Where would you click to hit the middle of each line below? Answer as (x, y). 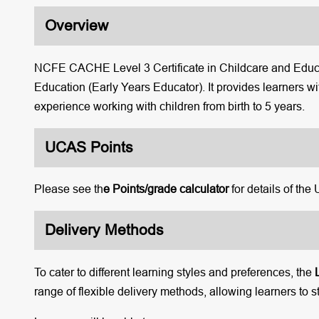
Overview (76, 26)
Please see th (68, 189)
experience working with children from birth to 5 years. (169, 106)
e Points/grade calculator (167, 189)
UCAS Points (89, 147)
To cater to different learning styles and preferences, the (174, 272)
